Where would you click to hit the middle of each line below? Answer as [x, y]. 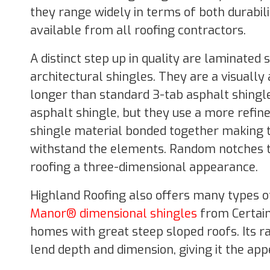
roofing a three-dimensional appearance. [144, 167]
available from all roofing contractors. [138, 30]
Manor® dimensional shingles [114, 214]
